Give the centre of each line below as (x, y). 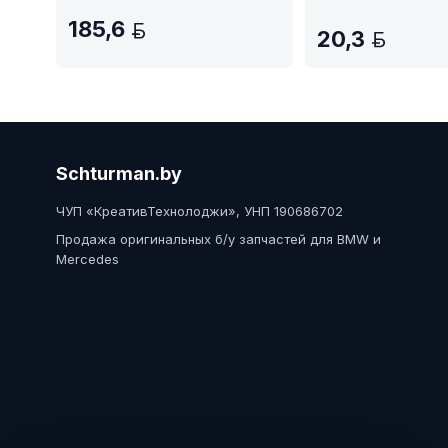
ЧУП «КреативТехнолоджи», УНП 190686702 (199, 210)
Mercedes (87, 258)
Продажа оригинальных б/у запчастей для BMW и (218, 238)
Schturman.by (119, 173)
